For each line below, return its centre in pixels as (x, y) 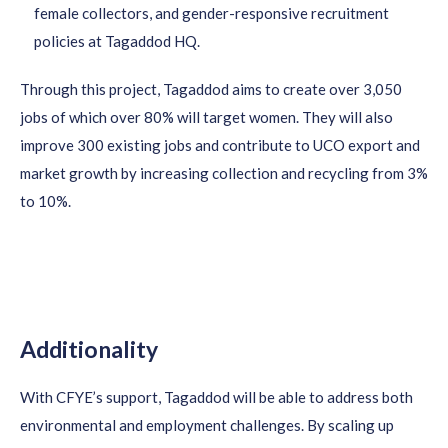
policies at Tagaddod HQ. (118, 41)
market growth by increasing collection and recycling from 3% (224, 173)
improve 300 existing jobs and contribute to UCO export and (220, 145)
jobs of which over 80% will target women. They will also (206, 117)
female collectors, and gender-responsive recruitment (211, 13)
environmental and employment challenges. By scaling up (207, 425)
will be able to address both (321, 397)
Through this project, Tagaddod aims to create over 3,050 (211, 89)
